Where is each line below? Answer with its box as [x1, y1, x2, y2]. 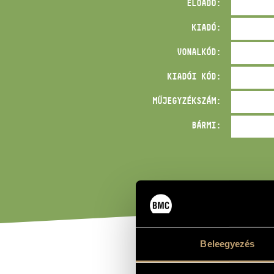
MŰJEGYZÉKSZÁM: [152, 95, 221, 106]
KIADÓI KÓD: [167, 71, 221, 82]
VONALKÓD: [177, 46, 221, 57]
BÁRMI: [191, 120, 221, 131]
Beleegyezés [200, 239, 255, 250]
